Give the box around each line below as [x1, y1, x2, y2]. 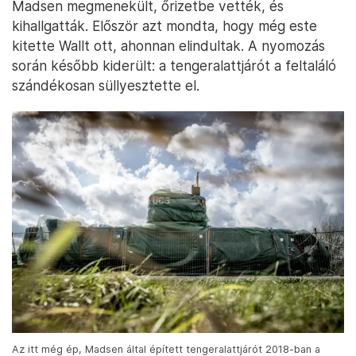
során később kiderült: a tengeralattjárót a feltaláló [12, 57, 336, 75]
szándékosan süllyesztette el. [12, 77, 199, 95]
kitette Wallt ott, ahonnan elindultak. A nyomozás [12, 37, 325, 55]
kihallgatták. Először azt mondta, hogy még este [12, 17, 317, 35]
